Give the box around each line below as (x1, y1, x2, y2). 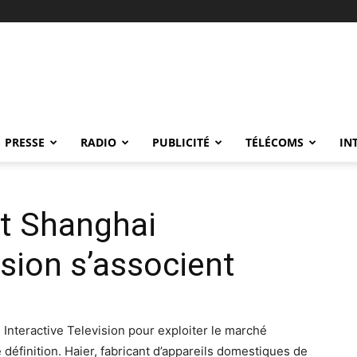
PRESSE (5, 135, 45, 150)
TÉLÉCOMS (245, 135, 304, 150)
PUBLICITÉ (152, 135, 210, 150)
